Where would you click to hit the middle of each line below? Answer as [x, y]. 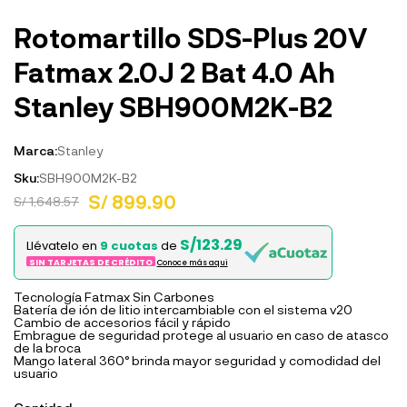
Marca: [35, 150]
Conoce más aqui [192, 263]
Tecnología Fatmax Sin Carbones [114, 296]
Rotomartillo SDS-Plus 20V [190, 37]
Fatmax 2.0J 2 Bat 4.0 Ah [174, 72]
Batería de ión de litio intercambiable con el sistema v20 [183, 309]
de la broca [47, 347]
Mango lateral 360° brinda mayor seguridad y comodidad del [197, 360]
